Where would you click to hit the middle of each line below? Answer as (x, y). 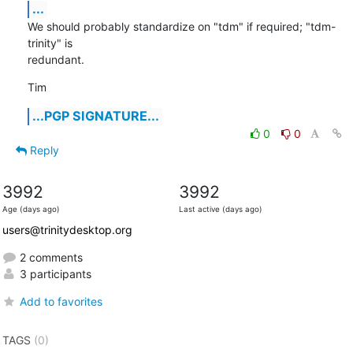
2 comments (49, 257)
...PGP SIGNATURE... (95, 115)
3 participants (54, 273)
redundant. (56, 59)
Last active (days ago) (220, 209)
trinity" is (50, 43)
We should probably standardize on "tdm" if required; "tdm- (181, 26)
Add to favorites (61, 301)
